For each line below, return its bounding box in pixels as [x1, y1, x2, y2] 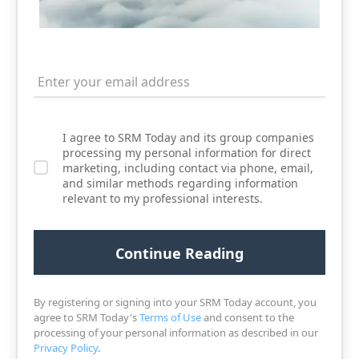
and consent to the [201, 309, 294, 325]
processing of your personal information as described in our [34, 325, 318, 340]
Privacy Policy [34, 340, 98, 355]
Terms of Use [139, 309, 201, 325]
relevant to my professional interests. [63, 190, 263, 206]
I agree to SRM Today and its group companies [63, 129, 314, 145]
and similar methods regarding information [63, 175, 298, 191]
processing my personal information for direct [63, 144, 311, 160]
